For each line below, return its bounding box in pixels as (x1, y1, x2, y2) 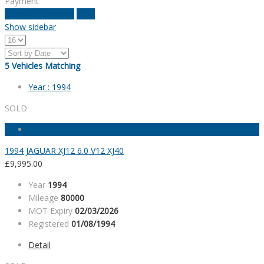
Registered (28, 218, 69, 230)
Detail (28, 239, 51, 251)
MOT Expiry (28, 205, 72, 217)
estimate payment (5, 8, 74, 20)
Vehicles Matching (12, 60, 80, 72)
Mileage (28, 192, 58, 204)
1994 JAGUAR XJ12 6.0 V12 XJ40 (5, 145, 124, 157)
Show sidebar (5, 21, 56, 33)
